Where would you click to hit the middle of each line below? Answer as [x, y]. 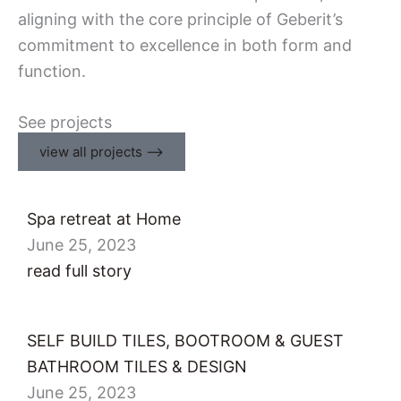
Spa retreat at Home [104, 219]
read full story [79, 271]
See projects [65, 122]
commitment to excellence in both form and [185, 45]
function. [52, 71]
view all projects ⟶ [102, 152]
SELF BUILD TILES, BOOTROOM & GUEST [185, 341]
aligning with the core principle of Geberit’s [180, 19]
